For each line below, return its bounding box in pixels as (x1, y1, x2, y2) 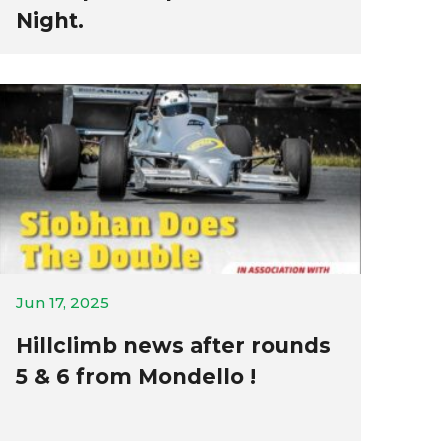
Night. (16, 8, 85, 33)
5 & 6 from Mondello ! (16, 364, 257, 389)
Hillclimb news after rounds (16, 333, 332, 358)
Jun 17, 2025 (16, 293, 110, 312)
